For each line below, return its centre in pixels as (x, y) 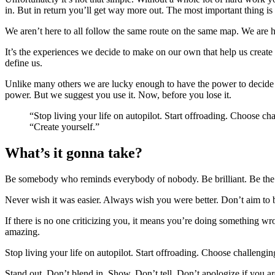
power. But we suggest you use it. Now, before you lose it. (118, 95)
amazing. (22, 231)
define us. (24, 63)
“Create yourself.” (64, 126)
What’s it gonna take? (74, 153)
